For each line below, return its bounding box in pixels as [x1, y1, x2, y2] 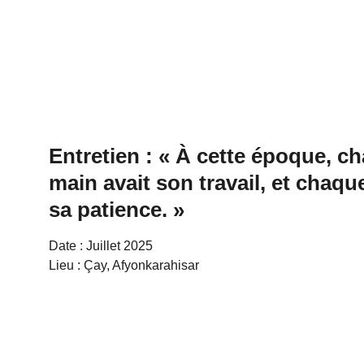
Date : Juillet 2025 [49, 239, 153, 253]
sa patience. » [49, 197, 184, 222]
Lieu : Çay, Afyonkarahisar [49, 258, 199, 272]
